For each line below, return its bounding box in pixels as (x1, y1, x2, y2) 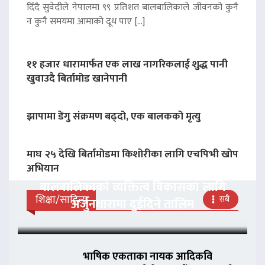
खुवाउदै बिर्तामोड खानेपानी (27, 69, 127, 87)
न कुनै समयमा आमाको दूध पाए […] (27, 13, 145, 30)
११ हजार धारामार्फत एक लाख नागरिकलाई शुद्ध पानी (27, 55, 228, 73)
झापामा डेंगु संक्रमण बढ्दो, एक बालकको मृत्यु (27, 107, 201, 125)
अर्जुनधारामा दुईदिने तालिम (71, 193, 194, 215)
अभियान (27, 159, 59, 177)
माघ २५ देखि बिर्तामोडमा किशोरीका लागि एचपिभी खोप (27, 145, 238, 163)
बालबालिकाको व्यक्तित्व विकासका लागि (39, 176, 226, 198)
